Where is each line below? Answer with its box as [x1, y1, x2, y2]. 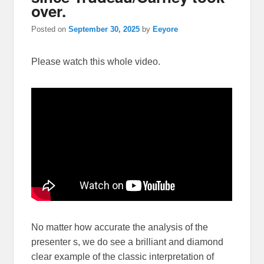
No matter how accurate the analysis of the [31, 222, 209, 233]
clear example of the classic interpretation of [31, 252, 214, 262]
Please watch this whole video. [31, 57, 161, 67]
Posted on [31, 25, 69, 34]
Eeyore [153, 25, 179, 34]
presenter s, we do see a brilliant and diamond [31, 237, 224, 247]
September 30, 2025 [68, 25, 140, 34]
